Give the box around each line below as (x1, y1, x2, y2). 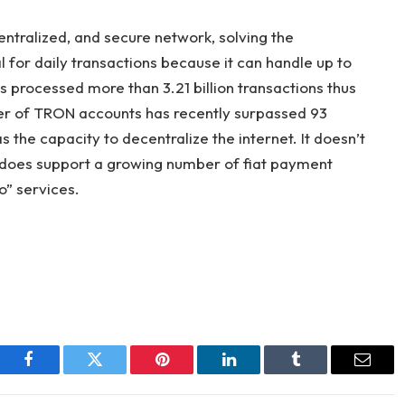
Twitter (93, 364, 141, 381)
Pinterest (160, 364, 218, 381)
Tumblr (294, 364, 343, 381)
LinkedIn (227, 364, 287, 381)
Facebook (26, 364, 90, 381)
